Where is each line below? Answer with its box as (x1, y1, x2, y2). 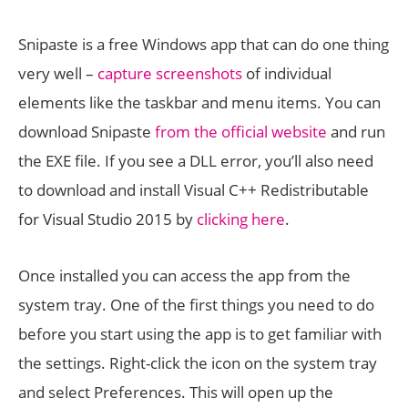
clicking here (197, 209, 285, 229)
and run (327, 121, 385, 142)
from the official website (155, 121, 327, 142)
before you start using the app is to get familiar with (18, 323, 382, 344)
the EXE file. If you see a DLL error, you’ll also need (18, 150, 373, 171)
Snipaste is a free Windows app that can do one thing (18, 34, 389, 55)
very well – (18, 63, 97, 84)
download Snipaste (18, 121, 155, 142)
